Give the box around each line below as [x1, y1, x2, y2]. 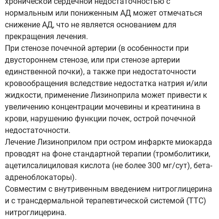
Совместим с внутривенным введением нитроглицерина [5, 184, 212, 194]
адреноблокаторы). [5, 173, 77, 182]
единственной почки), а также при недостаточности [5, 67, 196, 76]
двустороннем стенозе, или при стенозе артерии [5, 55, 180, 65]
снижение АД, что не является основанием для [5, 20, 176, 29]
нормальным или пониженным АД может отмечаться [5, 8, 202, 18]
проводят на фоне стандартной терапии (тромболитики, [5, 149, 210, 158]
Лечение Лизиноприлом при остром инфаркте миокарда [5, 137, 212, 147]
